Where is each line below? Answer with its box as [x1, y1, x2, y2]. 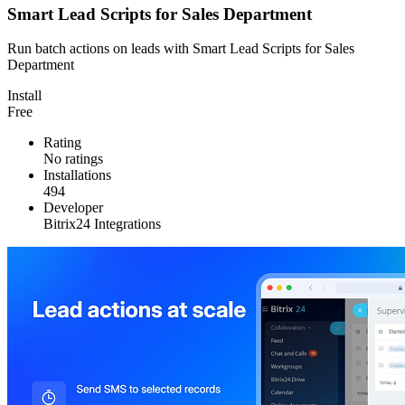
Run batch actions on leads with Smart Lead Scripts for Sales [7, 41, 354, 57]
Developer [43, 200, 103, 216]
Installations [43, 167, 111, 184]
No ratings [43, 151, 103, 167]
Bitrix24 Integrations [43, 216, 161, 232]
